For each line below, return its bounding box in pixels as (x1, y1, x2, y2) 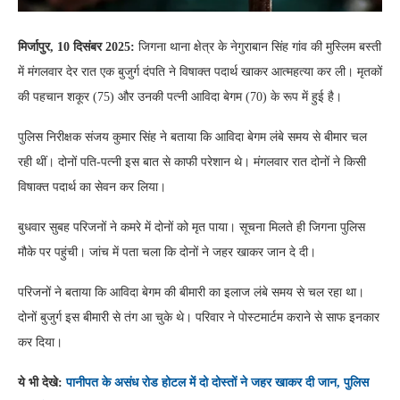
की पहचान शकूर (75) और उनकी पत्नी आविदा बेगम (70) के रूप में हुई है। (18, 90, 342, 104)
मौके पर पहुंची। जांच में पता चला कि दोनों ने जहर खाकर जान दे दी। (18, 246, 316, 260)
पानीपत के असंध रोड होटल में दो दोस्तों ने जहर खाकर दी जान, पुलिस (66, 376, 369, 390)
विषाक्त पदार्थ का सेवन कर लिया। (18, 180, 166, 195)
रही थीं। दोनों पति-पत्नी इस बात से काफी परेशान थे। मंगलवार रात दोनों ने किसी (18, 155, 366, 170)
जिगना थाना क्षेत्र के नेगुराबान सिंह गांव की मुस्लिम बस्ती (138, 40, 381, 54)
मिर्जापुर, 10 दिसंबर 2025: (18, 40, 138, 54)
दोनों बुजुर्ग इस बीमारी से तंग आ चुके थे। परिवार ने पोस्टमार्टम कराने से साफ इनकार (18, 311, 379, 325)
